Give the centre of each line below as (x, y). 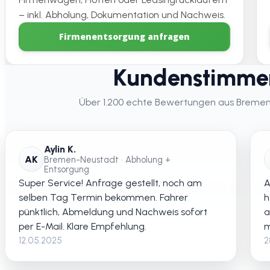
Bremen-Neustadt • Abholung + (107, 160)
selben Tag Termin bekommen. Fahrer (103, 197)
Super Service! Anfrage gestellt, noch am (110, 183)
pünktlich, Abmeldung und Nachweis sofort (113, 212)
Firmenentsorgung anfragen (125, 36)
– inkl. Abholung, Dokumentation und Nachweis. (122, 15)
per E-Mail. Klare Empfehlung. (83, 226)
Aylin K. (60, 149)
